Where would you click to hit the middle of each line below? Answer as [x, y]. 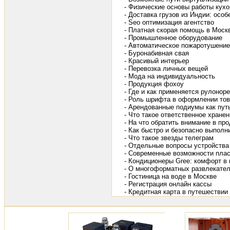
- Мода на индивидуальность [170, 76]
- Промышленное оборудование [173, 38]
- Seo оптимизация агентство [169, 23]
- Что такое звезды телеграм [169, 138]
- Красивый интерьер [157, 61]
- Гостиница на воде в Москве [170, 177]
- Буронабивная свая [157, 53]
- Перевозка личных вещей [166, 69]
